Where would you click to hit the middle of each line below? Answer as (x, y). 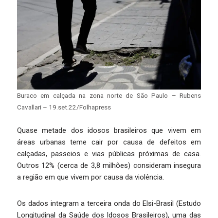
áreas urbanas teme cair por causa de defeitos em (109, 142)
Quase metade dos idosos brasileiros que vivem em (109, 130)
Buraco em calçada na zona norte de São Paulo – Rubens (109, 95)
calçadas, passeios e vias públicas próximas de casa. (109, 154)
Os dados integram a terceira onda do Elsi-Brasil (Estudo (109, 203)
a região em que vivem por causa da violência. (91, 177)
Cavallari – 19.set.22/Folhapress (64, 107)
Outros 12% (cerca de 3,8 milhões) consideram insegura (109, 165)
